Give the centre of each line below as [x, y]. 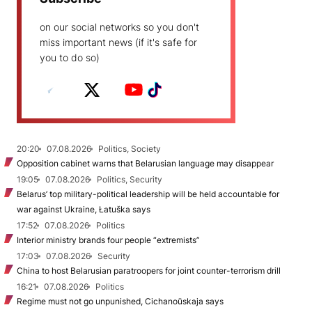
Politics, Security [130, 180]
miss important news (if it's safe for [118, 42]
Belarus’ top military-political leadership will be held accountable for [148, 194]
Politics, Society [130, 149]
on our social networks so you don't [119, 27]
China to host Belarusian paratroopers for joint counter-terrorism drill [149, 271]
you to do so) [70, 58]
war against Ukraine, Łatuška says [84, 210]
